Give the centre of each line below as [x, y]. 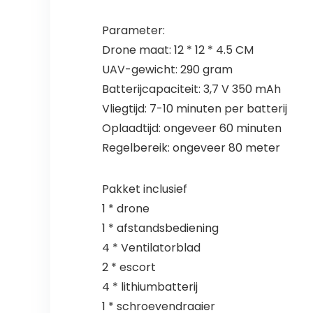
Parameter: [133, 31]
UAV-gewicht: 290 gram [167, 70]
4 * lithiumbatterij [150, 287]
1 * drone [125, 209]
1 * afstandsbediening [160, 228]
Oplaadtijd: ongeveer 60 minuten [191, 129]
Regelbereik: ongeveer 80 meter [191, 148]
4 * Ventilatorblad [151, 248]
